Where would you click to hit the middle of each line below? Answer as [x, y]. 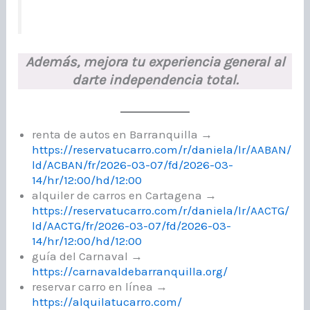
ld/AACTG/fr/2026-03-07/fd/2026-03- [132, 226]
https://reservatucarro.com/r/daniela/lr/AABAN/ [162, 150]
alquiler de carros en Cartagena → [125, 195]
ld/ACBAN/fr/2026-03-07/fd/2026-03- [133, 165]
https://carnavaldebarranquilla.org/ [130, 272]
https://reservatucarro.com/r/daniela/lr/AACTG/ [161, 211]
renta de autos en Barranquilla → [122, 135]
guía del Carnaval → [88, 256]
